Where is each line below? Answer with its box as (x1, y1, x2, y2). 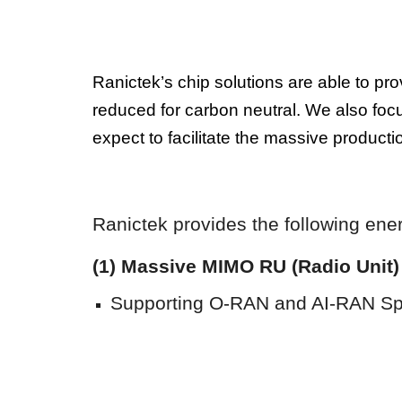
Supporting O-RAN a (109, 293, 285, 314)
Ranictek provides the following (92, 214, 365, 235)
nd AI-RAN (284, 293, 375, 314)
